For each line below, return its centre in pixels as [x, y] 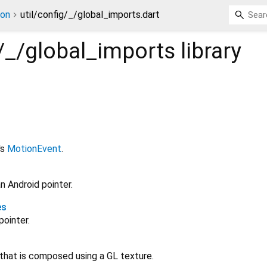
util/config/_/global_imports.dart [90, 15]
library [208, 51]
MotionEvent [34, 149]
